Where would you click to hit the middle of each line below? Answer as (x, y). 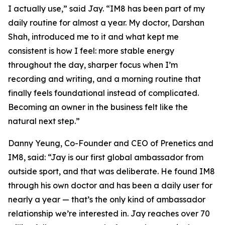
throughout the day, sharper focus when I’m (93, 65)
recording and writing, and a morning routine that (104, 79)
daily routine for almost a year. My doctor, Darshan (106, 22)
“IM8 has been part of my (154, 8)
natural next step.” (44, 121)
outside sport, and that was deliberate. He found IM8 (111, 171)
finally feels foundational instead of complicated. (103, 93)
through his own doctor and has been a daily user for (110, 185)
